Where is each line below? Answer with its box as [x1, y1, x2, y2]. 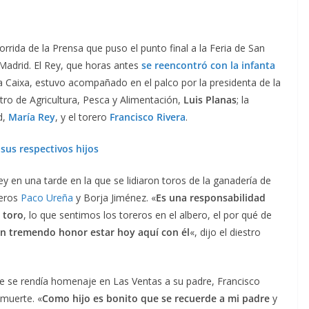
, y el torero [55, 110, 110, 124]
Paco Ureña [21, 191, 73, 205]
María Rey [8, 110, 55, 124]
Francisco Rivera [110, 110, 186, 124]
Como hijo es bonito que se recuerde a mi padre [42, 292, 270, 306]
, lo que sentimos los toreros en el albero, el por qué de [23, 208, 272, 222]
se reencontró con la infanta [141, 59, 275, 72]
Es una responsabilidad [156, 191, 266, 205]
